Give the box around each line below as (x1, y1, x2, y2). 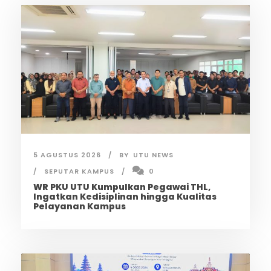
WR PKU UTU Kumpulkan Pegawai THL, (33, 180, 211, 193)
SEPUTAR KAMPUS (44, 166, 114, 176)
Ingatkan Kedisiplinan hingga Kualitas (33, 190, 217, 203)
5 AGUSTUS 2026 (33, 149, 101, 160)
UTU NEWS (133, 149, 174, 160)
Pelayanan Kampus (33, 200, 126, 212)
